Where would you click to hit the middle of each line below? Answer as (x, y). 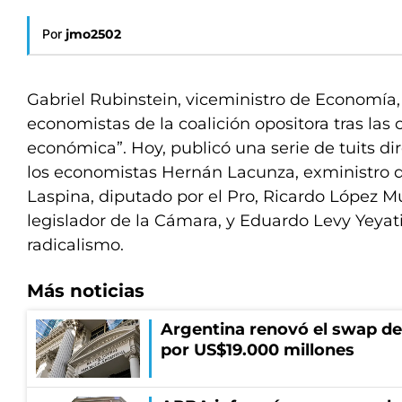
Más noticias (86, 291)
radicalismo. (75, 245)
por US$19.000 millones (258, 350)
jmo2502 (93, 34)
